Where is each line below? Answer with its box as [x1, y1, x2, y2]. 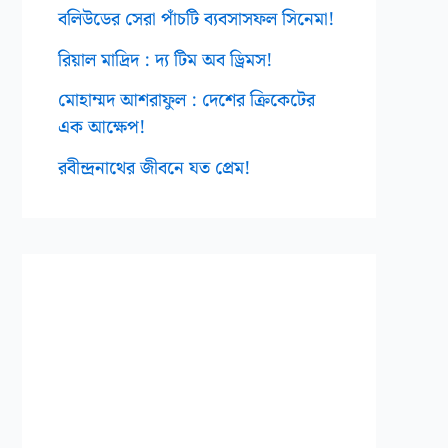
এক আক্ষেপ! [58, 113, 145, 143]
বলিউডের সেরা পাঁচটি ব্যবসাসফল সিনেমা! [58, 5, 334, 35]
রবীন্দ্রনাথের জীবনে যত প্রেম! [58, 153, 250, 183]
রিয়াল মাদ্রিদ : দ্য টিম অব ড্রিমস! [58, 45, 272, 75]
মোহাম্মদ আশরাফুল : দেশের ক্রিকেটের [58, 86, 315, 116]
